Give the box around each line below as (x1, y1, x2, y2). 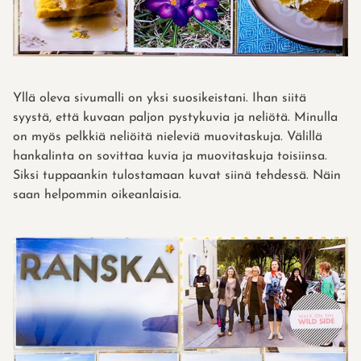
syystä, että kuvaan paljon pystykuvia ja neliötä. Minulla (13, 111, 338, 125)
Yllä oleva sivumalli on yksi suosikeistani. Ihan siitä (13, 92, 306, 106)
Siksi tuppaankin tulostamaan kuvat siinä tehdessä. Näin (13, 169, 341, 183)
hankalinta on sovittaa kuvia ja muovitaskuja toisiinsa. (13, 150, 327, 164)
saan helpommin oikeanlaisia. (13, 189, 181, 202)
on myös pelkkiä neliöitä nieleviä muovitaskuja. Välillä (13, 131, 322, 144)
